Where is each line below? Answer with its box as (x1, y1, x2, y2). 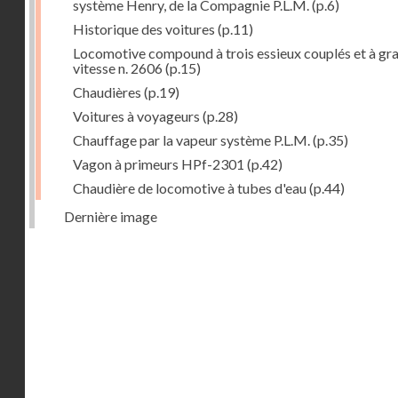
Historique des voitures (73, 20, 215, 37)
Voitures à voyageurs (73, 107, 200, 124)
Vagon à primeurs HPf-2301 (73, 155, 244, 172)
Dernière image (64, 208, 157, 225)
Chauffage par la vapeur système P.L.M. (73, 131, 310, 148)
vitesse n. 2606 (73, 60, 163, 76)
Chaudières (73, 84, 141, 100)
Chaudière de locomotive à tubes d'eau (73, 179, 306, 196)
